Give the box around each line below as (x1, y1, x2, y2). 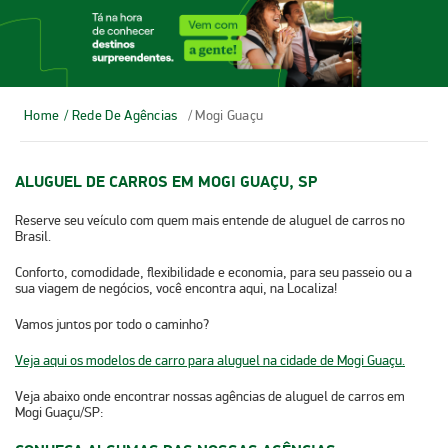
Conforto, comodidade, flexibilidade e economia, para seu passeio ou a (15, 263, 412, 281)
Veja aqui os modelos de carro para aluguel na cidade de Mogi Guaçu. (15, 351, 405, 369)
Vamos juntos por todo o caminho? (15, 315, 209, 333)
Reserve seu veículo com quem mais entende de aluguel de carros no (15, 211, 405, 229)
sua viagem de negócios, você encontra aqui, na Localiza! (15, 279, 337, 297)
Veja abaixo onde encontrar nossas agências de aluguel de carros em (15, 387, 405, 405)
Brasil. (15, 227, 51, 245)
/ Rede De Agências (64, 106, 178, 124)
